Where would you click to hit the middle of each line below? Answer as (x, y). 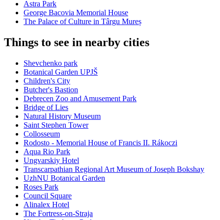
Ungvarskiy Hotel (51, 161)
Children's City (47, 81)
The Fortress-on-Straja (58, 214)
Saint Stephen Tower (56, 125)
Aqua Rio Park (47, 152)
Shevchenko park (51, 63)
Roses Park (41, 187)
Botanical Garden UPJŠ (61, 72)
